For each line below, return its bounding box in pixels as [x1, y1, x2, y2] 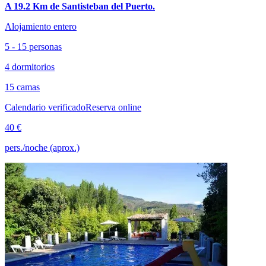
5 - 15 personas [5, 41, 62, 52]
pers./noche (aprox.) [5, 142, 80, 153]
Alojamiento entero [5, 21, 77, 31]
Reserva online [85, 102, 141, 112]
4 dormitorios [5, 61, 55, 72]
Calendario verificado [5, 102, 85, 112]
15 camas [5, 81, 40, 92]
